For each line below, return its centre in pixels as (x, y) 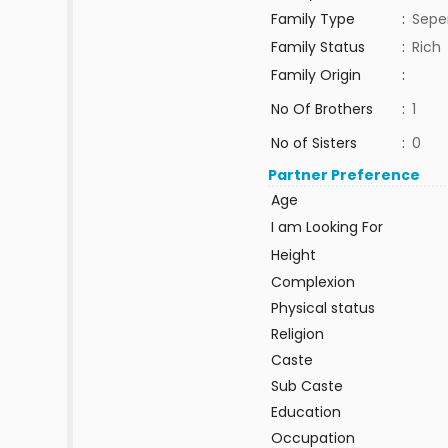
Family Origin (315, 75)
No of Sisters (313, 143)
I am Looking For (326, 227)
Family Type (312, 19)
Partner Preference (344, 175)
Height (293, 255)
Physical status (322, 308)
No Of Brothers (321, 109)
